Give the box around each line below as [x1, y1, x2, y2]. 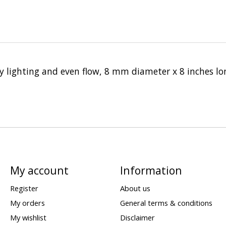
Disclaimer [120, 212, 155, 223]
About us [120, 183, 150, 193]
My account [10, 162, 69, 178]
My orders [10, 197, 45, 208]
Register [10, 183, 38, 193]
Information [120, 162, 182, 178]
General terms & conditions [120, 197, 212, 208]
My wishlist [10, 212, 46, 223]
